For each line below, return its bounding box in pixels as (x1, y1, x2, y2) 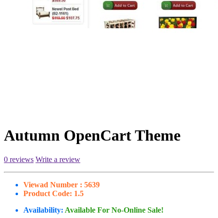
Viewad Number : (23, 180, 82, 189)
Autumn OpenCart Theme (4, 127, 181, 145)
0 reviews (4, 155, 34, 163)
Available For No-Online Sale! (65, 205, 163, 214)
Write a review (36, 155, 80, 163)
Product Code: (23, 189, 72, 198)
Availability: (23, 205, 65, 214)
